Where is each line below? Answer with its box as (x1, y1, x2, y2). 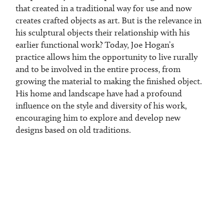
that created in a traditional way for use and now (16, 2, 192, 14)
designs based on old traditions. (16, 124, 131, 135)
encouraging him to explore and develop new (16, 112, 181, 123)
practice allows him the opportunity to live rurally (16, 51, 198, 62)
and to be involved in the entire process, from (16, 63, 181, 74)
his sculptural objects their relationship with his (16, 27, 190, 38)
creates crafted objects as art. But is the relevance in (16, 15, 201, 26)
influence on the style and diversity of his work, (16, 100, 187, 111)
